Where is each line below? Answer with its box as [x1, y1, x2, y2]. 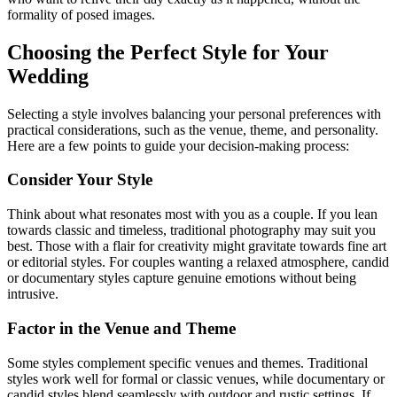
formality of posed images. [7, 6, 155, 22]
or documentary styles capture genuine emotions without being [7, 270, 356, 286]
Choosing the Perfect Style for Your [7, 40, 329, 64]
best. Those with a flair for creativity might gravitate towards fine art [7, 238, 386, 254]
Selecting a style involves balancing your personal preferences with [7, 105, 381, 121]
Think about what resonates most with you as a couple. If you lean [7, 206, 378, 222]
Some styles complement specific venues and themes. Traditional [7, 354, 368, 370]
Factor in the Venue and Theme [7, 318, 236, 338]
